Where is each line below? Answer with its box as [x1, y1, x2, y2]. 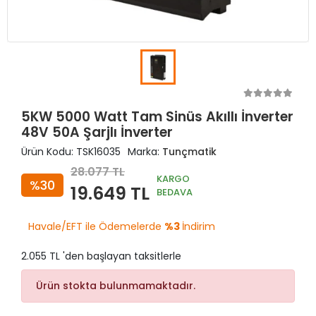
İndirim [182, 219, 215, 233]
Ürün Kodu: [21, 145, 76, 159]
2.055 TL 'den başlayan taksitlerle [21, 249, 181, 263]
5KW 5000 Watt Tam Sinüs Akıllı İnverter [21, 107, 293, 126]
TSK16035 [76, 145, 121, 159]
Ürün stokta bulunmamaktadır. [36, 279, 195, 293]
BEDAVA [157, 185, 193, 199]
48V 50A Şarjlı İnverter [21, 123, 173, 142]
